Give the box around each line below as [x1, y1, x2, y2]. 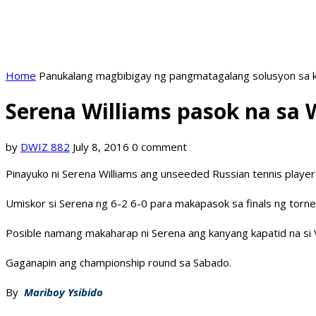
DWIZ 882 [20, 140, 70, 154]
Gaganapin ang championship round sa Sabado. [6, 255, 231, 270]
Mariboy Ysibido [21, 285, 106, 300]
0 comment [132, 140, 187, 154]
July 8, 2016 [73, 140, 129, 154]
